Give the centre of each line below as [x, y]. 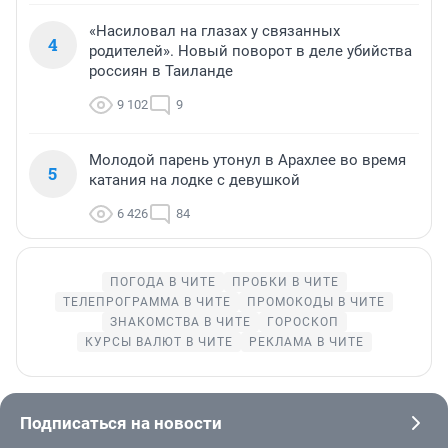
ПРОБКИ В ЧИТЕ [285, 282]
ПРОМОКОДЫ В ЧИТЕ [316, 302]
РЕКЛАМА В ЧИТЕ [306, 342]
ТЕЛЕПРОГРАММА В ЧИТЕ [147, 302]
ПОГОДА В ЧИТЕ [162, 282]
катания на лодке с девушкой [194, 180]
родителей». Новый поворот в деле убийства [250, 51]
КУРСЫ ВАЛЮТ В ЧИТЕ [158, 342]
